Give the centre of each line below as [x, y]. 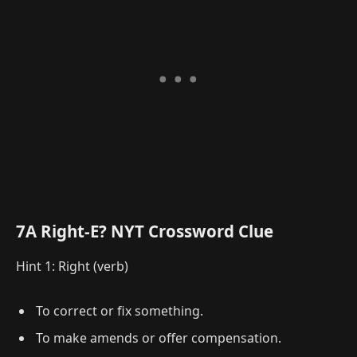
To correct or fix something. [120, 310]
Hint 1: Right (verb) [72, 266]
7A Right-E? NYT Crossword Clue [145, 231]
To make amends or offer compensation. [159, 337]
